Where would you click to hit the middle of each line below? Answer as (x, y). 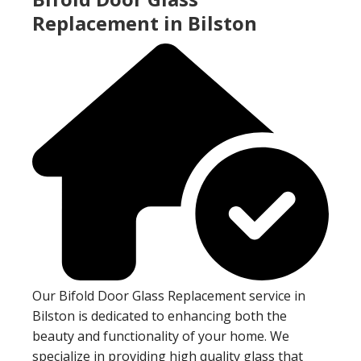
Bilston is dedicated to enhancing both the (160, 315)
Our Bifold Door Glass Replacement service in (169, 295)
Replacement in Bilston (145, 23)
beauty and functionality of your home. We (161, 336)
